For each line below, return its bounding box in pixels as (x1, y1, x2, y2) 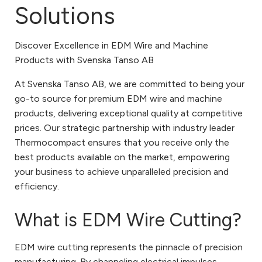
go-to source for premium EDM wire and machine (15, 93, 222, 105)
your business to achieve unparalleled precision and (15, 166, 229, 178)
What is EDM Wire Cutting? (15, 208, 242, 231)
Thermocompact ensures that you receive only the (15, 137, 229, 149)
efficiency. (15, 181, 59, 192)
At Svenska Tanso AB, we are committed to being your (15, 78, 244, 90)
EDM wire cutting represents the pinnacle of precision (15, 241, 243, 253)
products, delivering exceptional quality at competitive (15, 108, 243, 119)
